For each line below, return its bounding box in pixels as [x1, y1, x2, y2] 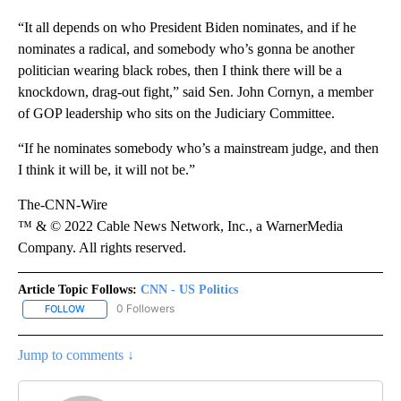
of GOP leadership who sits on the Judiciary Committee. [18, 106, 335, 122]
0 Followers [116, 302, 175, 316]
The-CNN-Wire [18, 197, 107, 213]
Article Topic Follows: [18, 283, 137, 297]
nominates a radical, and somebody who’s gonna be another [18, 41, 354, 57]
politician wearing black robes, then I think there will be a [18, 63, 342, 79]
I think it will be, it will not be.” [18, 162, 195, 178]
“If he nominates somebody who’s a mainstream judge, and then [18, 141, 379, 157]
